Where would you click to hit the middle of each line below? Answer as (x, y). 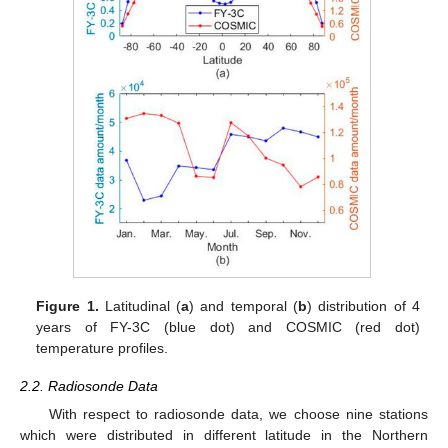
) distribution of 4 (363, 305)
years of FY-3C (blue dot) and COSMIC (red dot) (228, 326)
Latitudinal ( (140, 305)
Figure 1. (67, 305)
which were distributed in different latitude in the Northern (224, 434)
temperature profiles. (102, 347)
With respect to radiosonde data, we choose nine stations (238, 413)
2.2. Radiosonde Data (89, 385)
